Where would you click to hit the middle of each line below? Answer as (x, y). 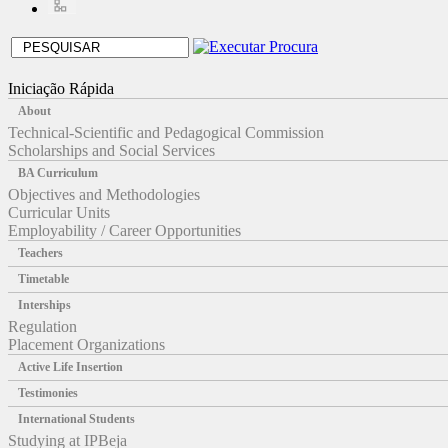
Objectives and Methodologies (104, 194)
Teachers (40, 252)
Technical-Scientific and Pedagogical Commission (166, 132)
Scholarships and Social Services (111, 150)
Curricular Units (59, 212)
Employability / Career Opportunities (124, 230)
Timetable (43, 278)
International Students (76, 418)
